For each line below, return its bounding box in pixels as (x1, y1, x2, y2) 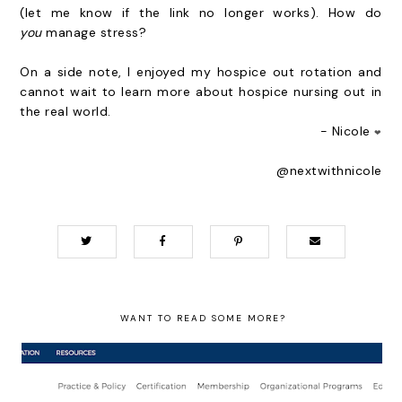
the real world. (20, 103, 111, 119)
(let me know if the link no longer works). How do (20, 4, 382, 21)
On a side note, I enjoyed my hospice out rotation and (20, 64, 382, 80)
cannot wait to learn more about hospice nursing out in (20, 83, 382, 100)
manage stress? (41, 24, 147, 40)
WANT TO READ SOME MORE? (119, 312, 286, 324)
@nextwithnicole (276, 162, 382, 179)
